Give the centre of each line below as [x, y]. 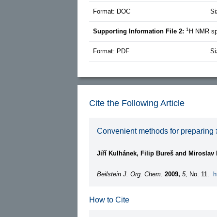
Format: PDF [111, 51]
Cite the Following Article [137, 103]
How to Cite [109, 200]
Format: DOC [112, 11]
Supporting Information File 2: [139, 31]
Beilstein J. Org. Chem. [130, 174]
